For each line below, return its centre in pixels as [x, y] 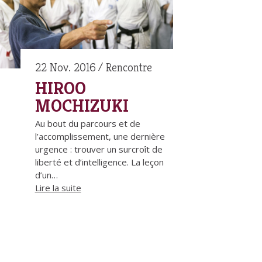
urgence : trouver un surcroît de [99, 149]
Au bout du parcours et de [87, 124]
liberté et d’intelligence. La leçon [99, 162]
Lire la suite [58, 188]
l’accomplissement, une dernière [100, 137]
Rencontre [129, 68]
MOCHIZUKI [82, 106]
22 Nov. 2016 [65, 68]
